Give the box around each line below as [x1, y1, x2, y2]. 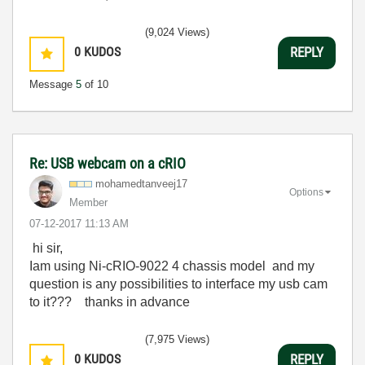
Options [289, 187, 323, 199]
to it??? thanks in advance [29, 294, 190, 309]
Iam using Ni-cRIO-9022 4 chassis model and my [29, 258, 314, 273]
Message [29, 77, 76, 90]
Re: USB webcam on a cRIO [29, 154, 186, 172]
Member [69, 196, 108, 209]
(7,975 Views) [145, 332, 209, 345]
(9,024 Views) [145, 25, 209, 38]
